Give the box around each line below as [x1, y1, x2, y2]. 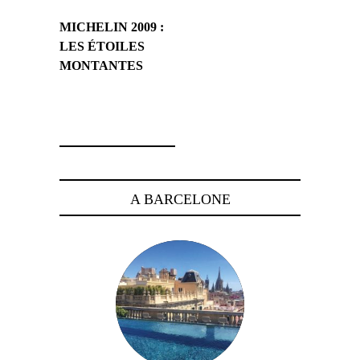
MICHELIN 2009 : [59, 19, 164, 34]
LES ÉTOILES [59, 39, 145, 53]
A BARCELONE [129, 190, 231, 207]
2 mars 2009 [59, 96, 117, 111]
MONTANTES [59, 58, 143, 72]
